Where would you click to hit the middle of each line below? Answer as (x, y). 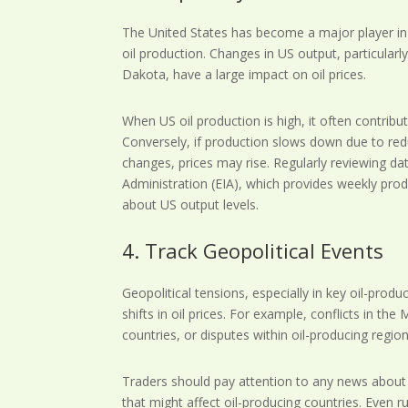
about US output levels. (191, 204)
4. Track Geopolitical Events (253, 250)
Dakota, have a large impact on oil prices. (245, 74)
